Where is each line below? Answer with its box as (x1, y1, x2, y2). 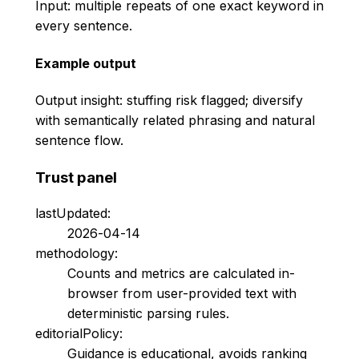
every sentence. (35, 18, 132, 34)
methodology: (35, 245, 118, 262)
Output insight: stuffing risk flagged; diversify (35, 92, 303, 108)
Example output (35, 54, 136, 71)
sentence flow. (35, 132, 123, 148)
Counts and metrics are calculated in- (67, 265, 295, 282)
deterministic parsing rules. (67, 305, 229, 322)
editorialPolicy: (35, 325, 123, 342)
